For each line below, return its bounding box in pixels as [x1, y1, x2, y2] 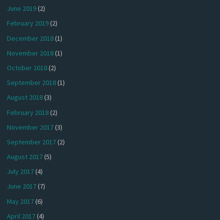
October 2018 [7, 63, 48, 72]
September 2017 [7, 137, 56, 146]
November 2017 [7, 122, 54, 132]
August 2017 [7, 152, 43, 162]
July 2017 [7, 167, 34, 176]
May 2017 [7, 196, 34, 206]
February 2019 [7, 19, 49, 28]
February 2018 [7, 108, 49, 117]
